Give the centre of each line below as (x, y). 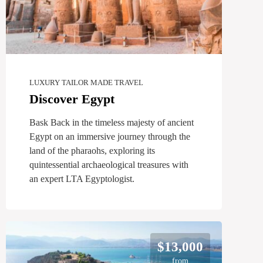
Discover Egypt (72, 99)
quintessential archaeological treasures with (109, 164)
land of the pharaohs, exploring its (92, 150)
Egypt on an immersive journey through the (110, 136)
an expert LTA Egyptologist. (82, 178)
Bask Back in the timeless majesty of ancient (112, 122)
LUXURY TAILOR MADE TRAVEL (86, 82)
